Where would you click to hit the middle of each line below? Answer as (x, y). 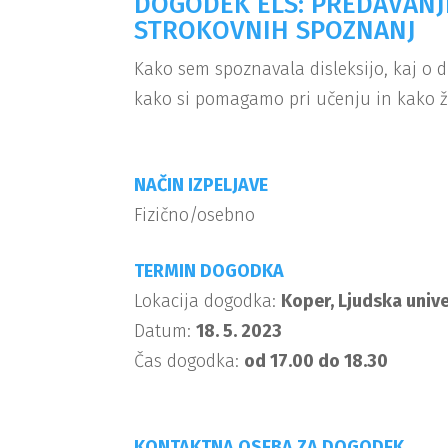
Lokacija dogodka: (208, 300)
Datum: (165, 330)
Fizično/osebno (195, 214)
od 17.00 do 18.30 (316, 360)
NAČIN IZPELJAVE (201, 184)
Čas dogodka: (189, 360)
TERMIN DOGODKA (209, 270)
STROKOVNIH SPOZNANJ (275, 30)
